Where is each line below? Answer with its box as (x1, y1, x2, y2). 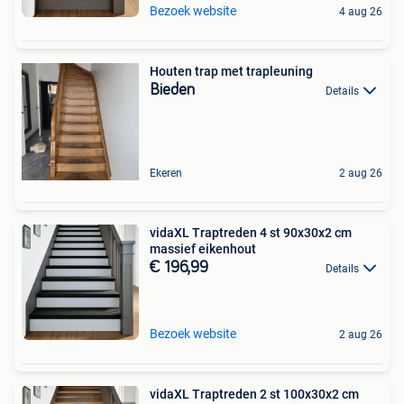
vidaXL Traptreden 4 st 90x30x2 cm (150, 225, 352, 240)
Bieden (150, 82, 195, 98)
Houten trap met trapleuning (150, 64, 313, 78)
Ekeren (150, 167, 182, 179)
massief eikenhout (150, 242, 256, 256)
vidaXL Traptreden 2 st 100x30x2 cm (150, 387, 359, 401)
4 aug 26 (339, 5, 382, 18)
